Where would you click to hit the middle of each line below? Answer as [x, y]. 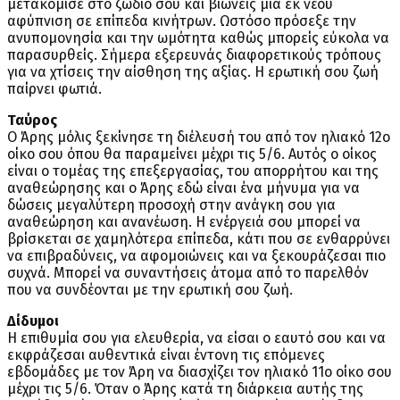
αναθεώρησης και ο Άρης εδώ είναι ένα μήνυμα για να [183, 188]
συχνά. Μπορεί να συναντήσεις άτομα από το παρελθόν [188, 273]
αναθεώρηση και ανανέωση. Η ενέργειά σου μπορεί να [184, 222]
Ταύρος [32, 121]
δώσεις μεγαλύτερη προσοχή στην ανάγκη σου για [171, 205]
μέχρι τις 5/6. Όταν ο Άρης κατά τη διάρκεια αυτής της [185, 389]
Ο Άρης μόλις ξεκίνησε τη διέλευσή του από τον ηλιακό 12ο [199, 137]
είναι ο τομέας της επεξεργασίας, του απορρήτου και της [193, 171]
